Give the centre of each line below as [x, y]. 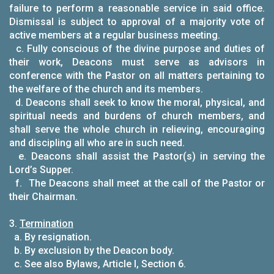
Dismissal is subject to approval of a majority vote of [137, 22]
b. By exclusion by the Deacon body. [92, 250]
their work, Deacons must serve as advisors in [137, 62]
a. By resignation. [50, 237]
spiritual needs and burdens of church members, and [137, 116]
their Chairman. [43, 197]
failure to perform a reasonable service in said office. [137, 8]
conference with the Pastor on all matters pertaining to [137, 76]
